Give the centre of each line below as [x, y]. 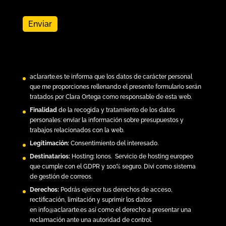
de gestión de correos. [61, 176]
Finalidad [43, 110]
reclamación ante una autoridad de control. [91, 220]
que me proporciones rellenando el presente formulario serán [115, 87]
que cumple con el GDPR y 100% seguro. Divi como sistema [112, 166]
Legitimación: [50, 143]
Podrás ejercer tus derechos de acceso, [116, 189]
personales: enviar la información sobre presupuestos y [106, 120]
